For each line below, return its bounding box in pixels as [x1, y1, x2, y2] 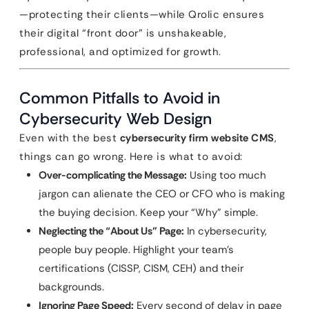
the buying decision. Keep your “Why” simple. [39, 206, 258, 219]
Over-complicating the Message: [39, 168, 187, 182]
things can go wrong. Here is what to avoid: [19, 150, 243, 163]
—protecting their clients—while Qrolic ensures [19, 8, 264, 21]
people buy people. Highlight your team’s [39, 243, 234, 257]
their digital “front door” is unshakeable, [19, 26, 226, 40]
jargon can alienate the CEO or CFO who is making [39, 187, 285, 201]
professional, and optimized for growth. [19, 45, 221, 59]
